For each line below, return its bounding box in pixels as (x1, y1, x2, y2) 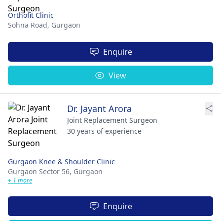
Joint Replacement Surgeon (67, 115, 157, 125)
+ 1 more (8, 176, 32, 184)
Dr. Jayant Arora (67, 103, 132, 114)
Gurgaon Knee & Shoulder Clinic (8, 157, 115, 166)
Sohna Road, (8, 20, 51, 30)
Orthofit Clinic (8, 10, 54, 20)
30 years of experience (67, 126, 142, 136)
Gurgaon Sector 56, (8, 167, 74, 176)
